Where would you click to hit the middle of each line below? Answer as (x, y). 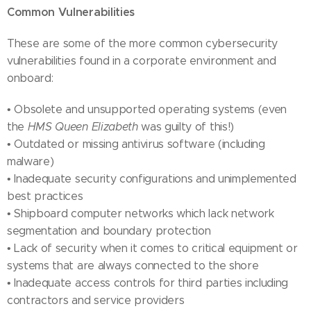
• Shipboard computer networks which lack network (141, 213)
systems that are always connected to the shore (133, 266)
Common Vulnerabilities (71, 12)
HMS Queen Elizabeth (83, 127)
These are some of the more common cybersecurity (142, 43)
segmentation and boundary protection (109, 231)
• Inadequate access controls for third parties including (148, 283)
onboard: (30, 78)
